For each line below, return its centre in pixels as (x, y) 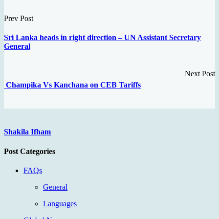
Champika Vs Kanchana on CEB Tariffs (72, 85)
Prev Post (19, 19)
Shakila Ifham (27, 132)
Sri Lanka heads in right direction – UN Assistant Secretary (102, 38)
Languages (60, 203)
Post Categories (30, 151)
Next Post (200, 73)
